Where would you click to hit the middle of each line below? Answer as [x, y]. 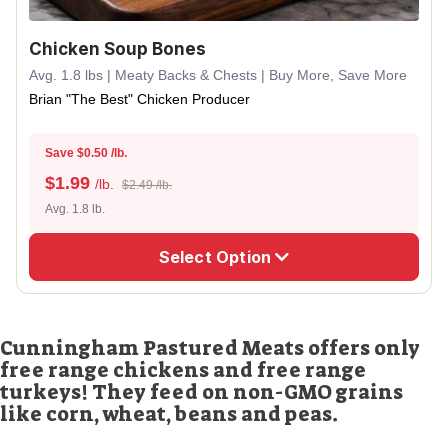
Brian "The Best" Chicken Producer [139, 99]
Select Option [217, 257]
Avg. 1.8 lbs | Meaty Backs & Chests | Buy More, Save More [218, 75]
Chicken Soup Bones [117, 49]
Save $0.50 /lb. [86, 153]
